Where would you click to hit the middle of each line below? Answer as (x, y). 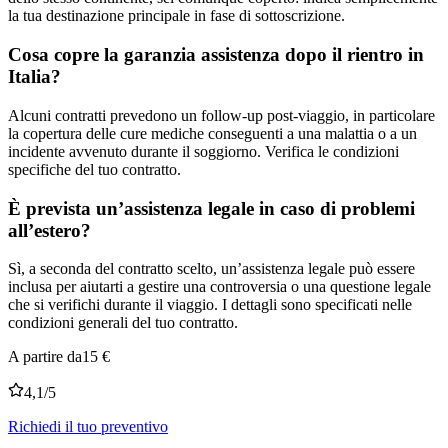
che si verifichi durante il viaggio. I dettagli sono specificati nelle (210, 305)
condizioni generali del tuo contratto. (123, 323)
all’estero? (49, 230)
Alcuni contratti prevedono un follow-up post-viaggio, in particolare (221, 115)
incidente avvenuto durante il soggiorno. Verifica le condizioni (203, 151)
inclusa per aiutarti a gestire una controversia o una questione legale (219, 287)
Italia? (34, 77)
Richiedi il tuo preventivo (88, 427)
